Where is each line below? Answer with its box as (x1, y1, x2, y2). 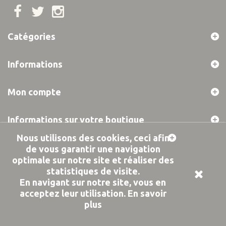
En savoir (127, 188, 166, 198)
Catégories (8, 31, 55, 41)
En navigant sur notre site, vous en (20, 177, 166, 187)
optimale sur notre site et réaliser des (12, 155, 174, 165)
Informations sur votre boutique (8, 115, 144, 125)
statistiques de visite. (46, 166, 140, 176)
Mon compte (8, 87, 61, 97)
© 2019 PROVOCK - (8, 151, 70, 158)
